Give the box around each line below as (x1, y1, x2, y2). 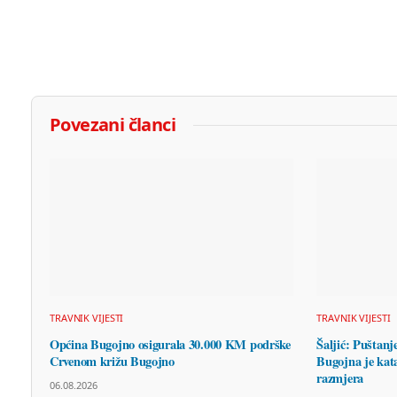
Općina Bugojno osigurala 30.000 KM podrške (50, 335, 291, 354)
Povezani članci (50, 113, 175, 137)
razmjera (316, 369, 364, 388)
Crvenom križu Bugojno (50, 352, 175, 371)
